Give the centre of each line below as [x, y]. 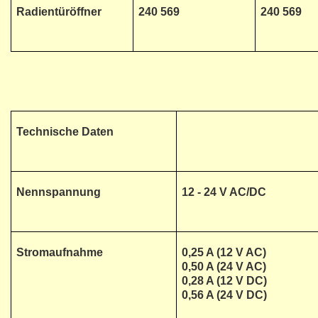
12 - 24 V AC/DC [224, 192]
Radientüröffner [59, 12]
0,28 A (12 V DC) [224, 281]
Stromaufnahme [60, 252]
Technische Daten [65, 132]
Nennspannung [59, 192]
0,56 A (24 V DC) [224, 295]
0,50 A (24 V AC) [224, 267]
